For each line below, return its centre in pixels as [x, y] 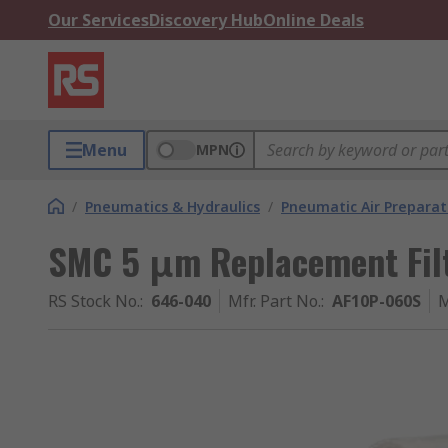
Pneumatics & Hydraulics [172, 206]
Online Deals [313, 20]
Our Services [98, 20]
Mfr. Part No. [274, 301]
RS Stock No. [94, 301]
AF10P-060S [376, 301]
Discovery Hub [206, 20]
